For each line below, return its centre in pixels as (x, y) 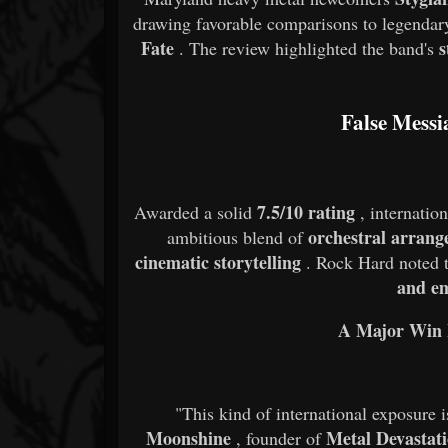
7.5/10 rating (306, 211)
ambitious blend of (238, 236)
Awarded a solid (196, 211)
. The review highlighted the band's (309, 47)
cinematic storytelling (217, 261)
